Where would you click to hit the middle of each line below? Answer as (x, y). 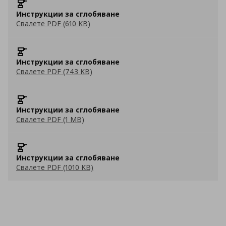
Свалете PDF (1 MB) (50, 119)
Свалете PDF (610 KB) (53, 23)
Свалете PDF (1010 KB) (55, 167)
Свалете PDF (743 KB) (54, 71)
